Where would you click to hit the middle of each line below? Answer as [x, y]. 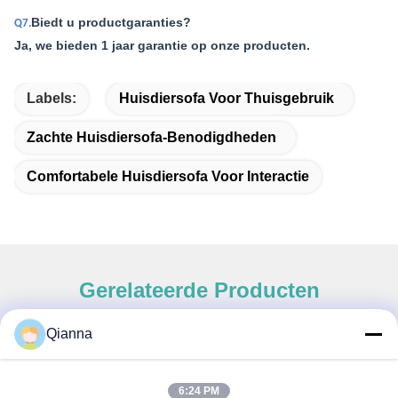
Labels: [52, 98]
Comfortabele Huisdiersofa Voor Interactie [168, 176]
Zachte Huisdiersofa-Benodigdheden [151, 137]
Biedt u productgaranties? [111, 22]
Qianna [69, 334]
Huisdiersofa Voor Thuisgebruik [227, 98]
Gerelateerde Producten [199, 290]
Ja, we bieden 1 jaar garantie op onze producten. [162, 45]
